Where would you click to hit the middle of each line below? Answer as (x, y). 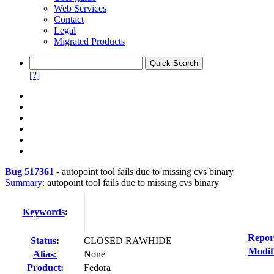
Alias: (45, 254)
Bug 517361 (29, 172)
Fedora (97, 268)
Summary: (25, 183)
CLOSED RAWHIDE (128, 241)
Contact (69, 19)
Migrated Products (89, 41)
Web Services (80, 8)
